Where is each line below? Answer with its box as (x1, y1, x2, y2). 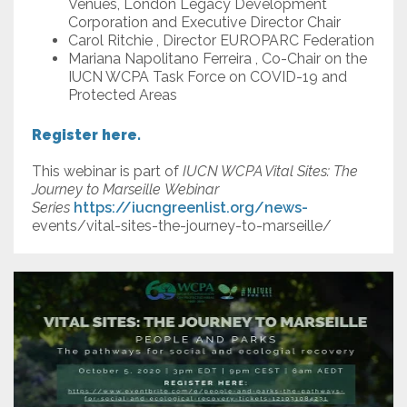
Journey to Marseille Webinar (32, 181, 219, 199)
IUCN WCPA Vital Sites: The (183, 163, 358, 181)
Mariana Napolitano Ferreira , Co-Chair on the (68, 50, 367, 68)
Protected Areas (68, 86, 177, 104)
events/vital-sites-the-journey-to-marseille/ (32, 217, 332, 235)
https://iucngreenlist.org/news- (74, 199, 308, 217)
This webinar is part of (32, 163, 183, 181)
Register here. (32, 126, 144, 144)
